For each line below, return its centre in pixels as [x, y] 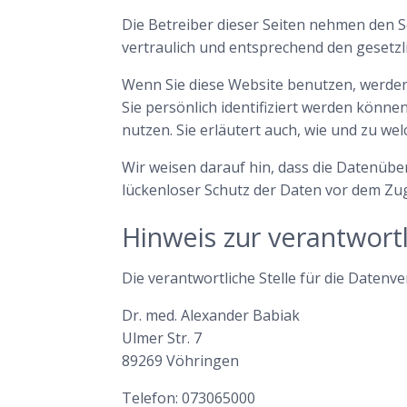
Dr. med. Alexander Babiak [211, 315]
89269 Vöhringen [181, 360]
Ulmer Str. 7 [162, 338]
